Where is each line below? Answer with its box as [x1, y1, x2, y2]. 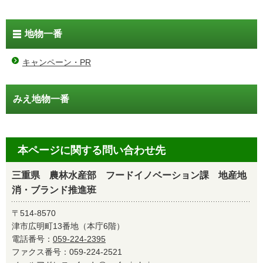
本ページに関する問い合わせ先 [18, 144, 166, 156]
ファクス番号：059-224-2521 [12, 247, 130, 257]
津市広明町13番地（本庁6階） [12, 221, 124, 231]
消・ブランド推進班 [12, 184, 96, 195]
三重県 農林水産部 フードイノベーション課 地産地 [12, 170, 247, 180]
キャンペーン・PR [22, 57, 91, 67]
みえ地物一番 [13, 94, 69, 104]
